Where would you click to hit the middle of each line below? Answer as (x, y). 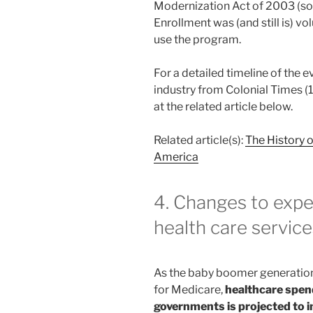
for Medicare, (189, 290)
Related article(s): (199, 140)
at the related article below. (223, 107)
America (176, 157)
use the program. (197, 40)
